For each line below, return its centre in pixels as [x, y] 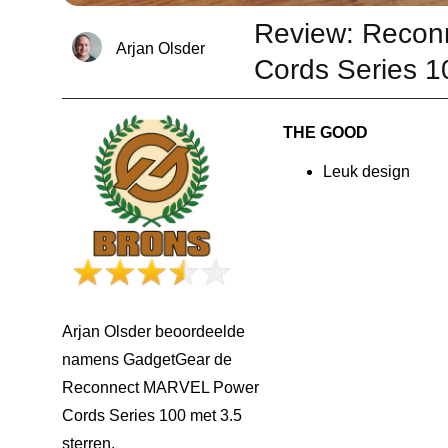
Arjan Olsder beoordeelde [153, 332]
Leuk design [366, 171]
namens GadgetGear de [147, 360]
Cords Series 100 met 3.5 [152, 416]
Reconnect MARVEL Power [160, 388]
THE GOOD [325, 132]
